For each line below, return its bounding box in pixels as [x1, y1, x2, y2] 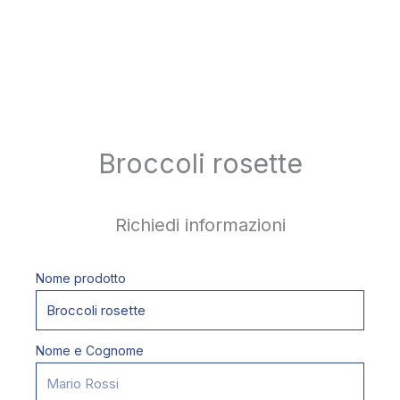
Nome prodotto [36, 270, 126, 286]
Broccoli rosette [97, 146, 303, 179]
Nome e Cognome [36, 343, 144, 359]
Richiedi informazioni [114, 213, 286, 236]
